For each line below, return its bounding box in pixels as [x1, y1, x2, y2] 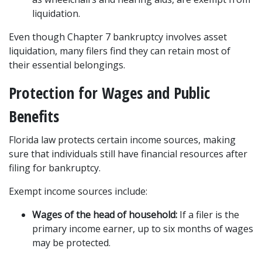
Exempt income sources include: [9, 185, 147, 198]
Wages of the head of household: [32, 208, 177, 221]
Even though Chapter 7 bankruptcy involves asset [9, 30, 227, 43]
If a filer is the [177, 208, 239, 221]
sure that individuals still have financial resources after [9, 147, 247, 160]
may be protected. [32, 236, 111, 249]
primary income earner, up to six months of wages [32, 222, 253, 235]
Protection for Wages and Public [9, 82, 210, 104]
